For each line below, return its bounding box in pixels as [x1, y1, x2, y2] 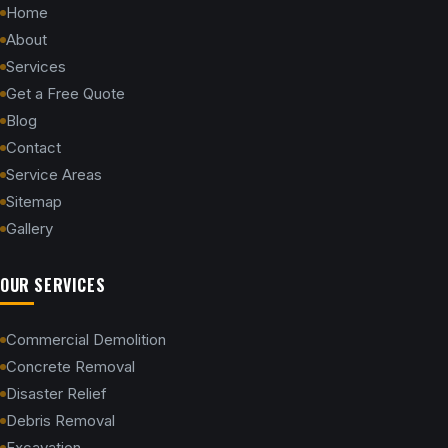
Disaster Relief [6, 384, 107, 403]
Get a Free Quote [6, 84, 125, 103]
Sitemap [6, 192, 62, 211]
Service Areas [6, 165, 102, 184]
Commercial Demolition [6, 330, 166, 349]
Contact [6, 138, 61, 157]
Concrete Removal [6, 357, 135, 376]
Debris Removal [6, 411, 115, 430]
